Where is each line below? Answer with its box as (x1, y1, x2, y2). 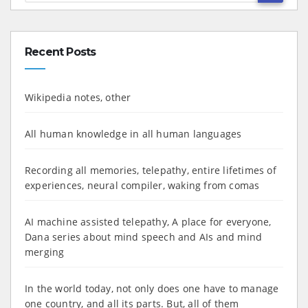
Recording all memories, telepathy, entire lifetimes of (25, 163, 276, 177)
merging (25, 245, 65, 258)
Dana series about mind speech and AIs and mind (25, 230, 263, 243)
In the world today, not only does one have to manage (25, 281, 279, 295)
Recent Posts (25, 45, 96, 58)
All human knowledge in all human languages (25, 126, 242, 140)
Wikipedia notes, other (25, 90, 131, 104)
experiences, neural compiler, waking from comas (25, 178, 260, 192)
